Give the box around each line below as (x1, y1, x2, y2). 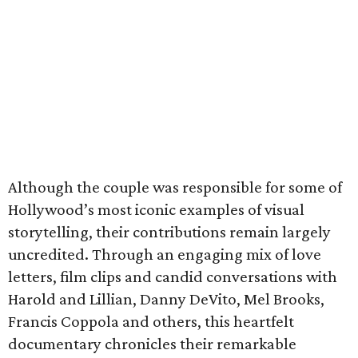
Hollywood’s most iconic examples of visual (8, 200, 304, 219)
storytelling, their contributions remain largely (8, 222, 331, 241)
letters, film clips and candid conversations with (8, 267, 337, 286)
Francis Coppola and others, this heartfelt (8, 312, 294, 331)
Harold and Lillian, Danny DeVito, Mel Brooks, (8, 289, 324, 308)
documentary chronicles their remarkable (8, 334, 296, 353)
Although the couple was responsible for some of (8, 177, 342, 197)
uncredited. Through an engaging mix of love (8, 245, 321, 264)
